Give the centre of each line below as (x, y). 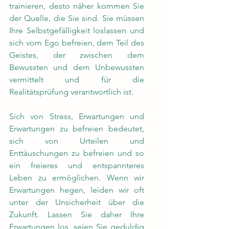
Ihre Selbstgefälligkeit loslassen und (77, 30)
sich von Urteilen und (77, 141)
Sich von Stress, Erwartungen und (77, 116)
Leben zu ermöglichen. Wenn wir (77, 178)
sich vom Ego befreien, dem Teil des (77, 43)
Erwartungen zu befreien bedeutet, (77, 129)
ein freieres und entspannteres (77, 165)
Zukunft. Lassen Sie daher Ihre (77, 214)
